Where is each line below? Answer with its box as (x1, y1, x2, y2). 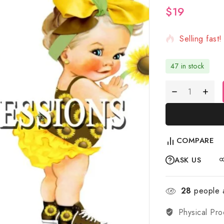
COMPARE (176, 135, 214, 146)
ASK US (174, 154, 201, 166)
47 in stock (170, 61, 204, 71)
